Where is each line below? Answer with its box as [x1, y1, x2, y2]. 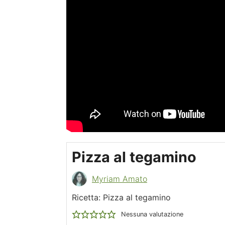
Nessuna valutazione [121, 210, 183, 218]
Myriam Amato [92, 173, 147, 184]
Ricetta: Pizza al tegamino [72, 192, 171, 202]
